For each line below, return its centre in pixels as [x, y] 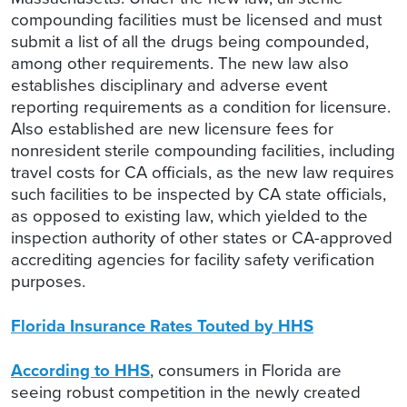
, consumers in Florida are [246, 371]
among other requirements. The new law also [180, 64]
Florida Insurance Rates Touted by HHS [162, 326]
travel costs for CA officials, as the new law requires [203, 173]
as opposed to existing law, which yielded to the [189, 216]
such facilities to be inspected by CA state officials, [199, 194]
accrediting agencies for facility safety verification [193, 260]
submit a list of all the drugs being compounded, [190, 42]
